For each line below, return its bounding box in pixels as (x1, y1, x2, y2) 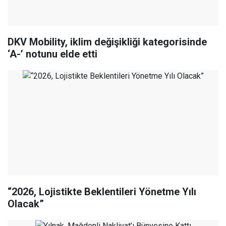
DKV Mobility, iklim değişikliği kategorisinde (8, 36, 207, 48)
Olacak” (8, 198, 44, 210)
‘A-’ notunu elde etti (8, 48, 97, 61)
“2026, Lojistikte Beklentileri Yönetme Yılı (8, 186, 196, 198)
